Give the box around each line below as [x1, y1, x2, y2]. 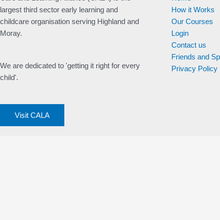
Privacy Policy [171, 64, 218, 73]
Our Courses [171, 17, 213, 26]
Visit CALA [15, 111, 50, 120]
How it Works [171, 5, 215, 14]
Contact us [171, 41, 206, 50]
